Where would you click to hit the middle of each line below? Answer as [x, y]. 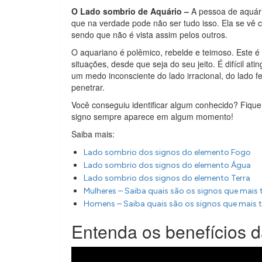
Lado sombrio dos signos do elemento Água [167, 165]
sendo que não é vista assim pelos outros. [149, 35]
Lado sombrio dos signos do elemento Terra [167, 178]
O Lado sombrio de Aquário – [130, 11]
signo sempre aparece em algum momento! [152, 116]
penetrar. [88, 87]
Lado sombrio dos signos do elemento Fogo [167, 152]
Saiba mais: [93, 134]
